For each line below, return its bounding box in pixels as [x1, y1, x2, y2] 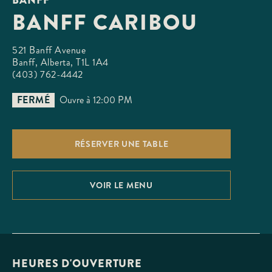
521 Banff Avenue [12, 42, 86, 57]
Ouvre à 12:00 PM [59, 92, 132, 107]
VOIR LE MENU [90, 178, 153, 191]
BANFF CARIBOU [12, 6, 198, 38]
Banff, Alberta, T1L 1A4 [12, 55, 109, 69]
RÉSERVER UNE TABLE [74, 137, 169, 150]
